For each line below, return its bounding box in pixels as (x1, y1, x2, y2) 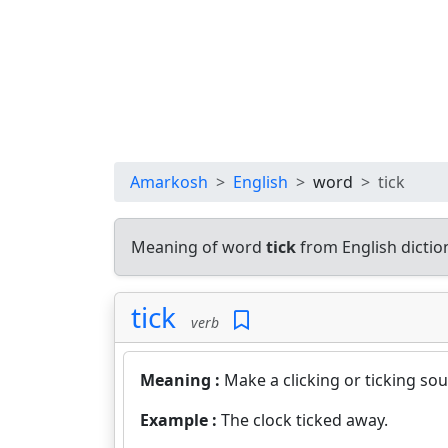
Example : (140, 409, 221, 431)
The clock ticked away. (221, 409, 388, 431)
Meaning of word (131, 236, 266, 258)
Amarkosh (130, 171, 208, 193)
